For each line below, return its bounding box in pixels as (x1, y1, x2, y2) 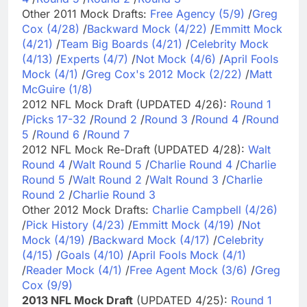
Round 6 (36, 127, 79, 141)
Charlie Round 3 (73, 187, 156, 201)
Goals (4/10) (60, 247, 124, 262)
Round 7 (87, 127, 130, 141)
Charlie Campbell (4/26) (152, 202, 278, 217)
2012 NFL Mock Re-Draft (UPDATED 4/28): (22, 142, 248, 156)
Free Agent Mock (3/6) (130, 262, 247, 277)
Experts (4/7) (60, 51, 128, 66)
